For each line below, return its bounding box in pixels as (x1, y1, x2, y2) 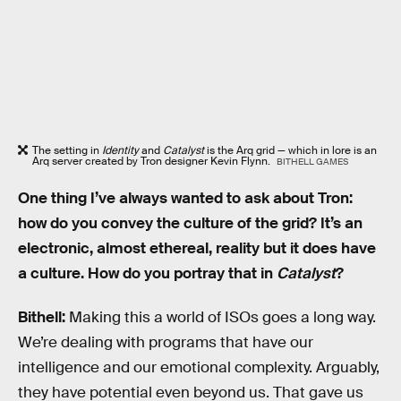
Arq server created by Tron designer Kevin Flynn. (32, 153, 273, 168)
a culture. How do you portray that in (18, 263, 277, 283)
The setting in (32, 142, 102, 158)
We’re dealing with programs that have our (18, 333, 313, 353)
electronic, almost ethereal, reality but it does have (18, 238, 376, 258)
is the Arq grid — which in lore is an (204, 142, 377, 158)
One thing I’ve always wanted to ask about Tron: (18, 188, 353, 208)
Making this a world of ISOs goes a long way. (65, 308, 376, 328)
